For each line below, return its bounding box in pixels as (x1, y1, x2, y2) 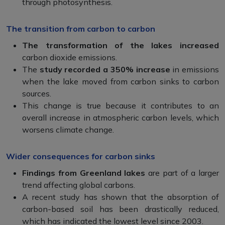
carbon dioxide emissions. (22, 52, 117, 62)
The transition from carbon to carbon (6, 23, 155, 34)
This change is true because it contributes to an (22, 100, 219, 110)
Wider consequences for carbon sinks (6, 151, 155, 161)
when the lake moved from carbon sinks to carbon (22, 76, 219, 86)
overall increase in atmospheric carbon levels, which (22, 112, 219, 123)
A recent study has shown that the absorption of (22, 191, 219, 202)
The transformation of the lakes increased (22, 40, 219, 50)
